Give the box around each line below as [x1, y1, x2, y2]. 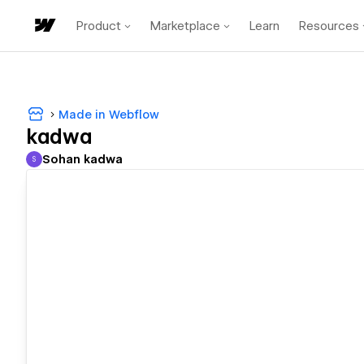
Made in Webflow [58, 107, 159, 121]
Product [76, 18, 121, 33]
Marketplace [150, 18, 220, 33]
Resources [299, 18, 359, 33]
